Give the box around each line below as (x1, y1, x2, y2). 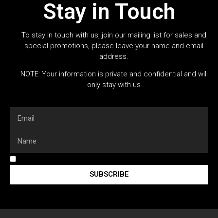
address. (99, 52, 128, 61)
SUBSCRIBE (89, 170, 129, 179)
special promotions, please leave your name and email (24, 41, 203, 50)
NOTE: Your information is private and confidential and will (20, 70, 208, 79)
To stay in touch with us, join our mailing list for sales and (21, 30, 206, 39)
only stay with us (87, 80, 141, 90)
